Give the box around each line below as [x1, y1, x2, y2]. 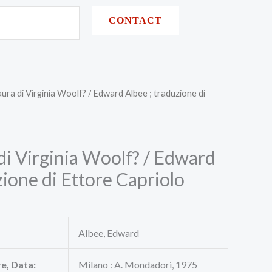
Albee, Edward [78, 226, 139, 239]
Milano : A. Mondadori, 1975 [78, 258, 197, 270]
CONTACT [109, 15, 163, 25]
